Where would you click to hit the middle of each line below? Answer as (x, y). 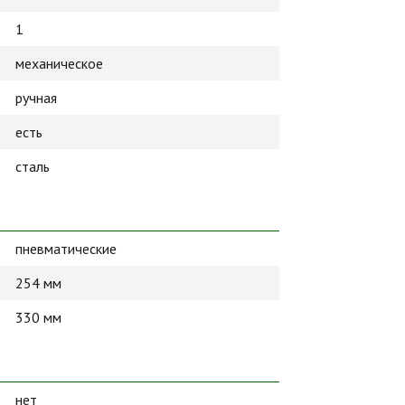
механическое (59, 63)
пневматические (66, 249)
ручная (36, 98)
